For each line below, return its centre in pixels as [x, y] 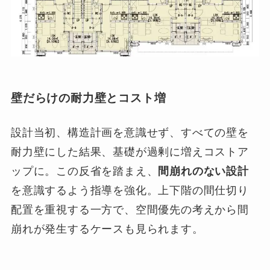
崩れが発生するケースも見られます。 [107, 229]
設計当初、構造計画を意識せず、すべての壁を [130, 133]
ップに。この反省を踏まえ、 [84, 171]
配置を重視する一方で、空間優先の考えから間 [130, 210]
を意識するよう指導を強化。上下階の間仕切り [130, 191]
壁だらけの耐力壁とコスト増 [88, 98]
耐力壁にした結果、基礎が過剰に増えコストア [130, 152]
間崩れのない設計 [203, 171]
